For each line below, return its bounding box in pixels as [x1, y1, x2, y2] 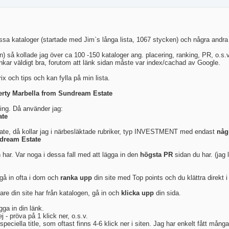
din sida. [154, 189, 181, 197]
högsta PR [140, 151, 175, 158]
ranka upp [60, 174, 94, 181]
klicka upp [121, 189, 154, 197]
